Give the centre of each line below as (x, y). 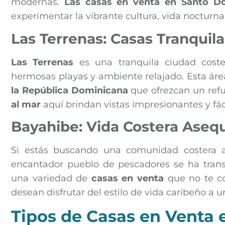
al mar (26, 104)
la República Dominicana (70, 90)
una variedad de (51, 179)
